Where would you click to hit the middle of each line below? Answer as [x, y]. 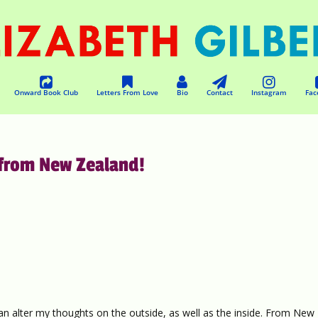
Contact [219, 92]
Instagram [269, 92]
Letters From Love [127, 92]
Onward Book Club [46, 92]
